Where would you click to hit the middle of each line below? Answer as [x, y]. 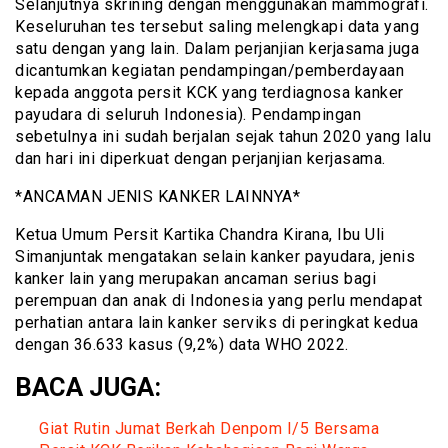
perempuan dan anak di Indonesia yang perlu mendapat [219, 300]
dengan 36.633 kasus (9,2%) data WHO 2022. [182, 344]
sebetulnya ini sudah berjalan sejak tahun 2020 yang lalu [223, 136]
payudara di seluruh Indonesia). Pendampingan [188, 114]
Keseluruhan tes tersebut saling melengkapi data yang [217, 26]
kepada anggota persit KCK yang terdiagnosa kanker [209, 92]
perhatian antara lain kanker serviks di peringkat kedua [217, 322]
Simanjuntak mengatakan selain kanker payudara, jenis [215, 256]
